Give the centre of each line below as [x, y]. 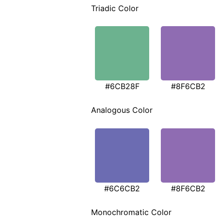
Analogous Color [122, 110]
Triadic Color [115, 8]
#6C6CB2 [122, 188]
